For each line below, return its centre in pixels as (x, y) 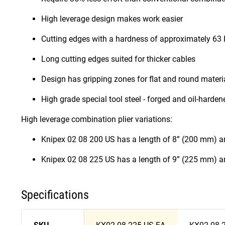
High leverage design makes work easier (112, 19)
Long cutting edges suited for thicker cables (118, 59)
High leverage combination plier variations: (97, 120)
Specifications (55, 195)
